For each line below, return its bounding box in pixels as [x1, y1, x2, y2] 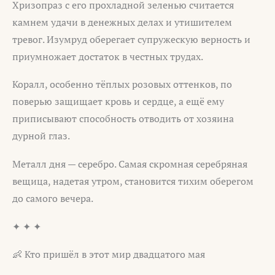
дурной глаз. [12, 129, 70, 143]
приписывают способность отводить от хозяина [12, 112, 234, 126]
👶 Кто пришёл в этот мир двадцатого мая [12, 247, 205, 261]
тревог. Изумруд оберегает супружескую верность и [12, 32, 250, 46]
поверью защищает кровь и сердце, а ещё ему [12, 95, 224, 109]
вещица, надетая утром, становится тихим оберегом [12, 174, 254, 188]
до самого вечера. [12, 191, 93, 205]
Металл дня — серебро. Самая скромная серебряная [12, 157, 247, 171]
